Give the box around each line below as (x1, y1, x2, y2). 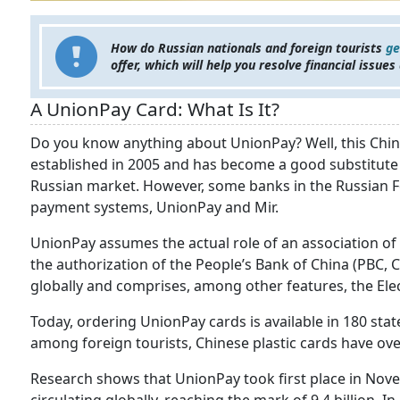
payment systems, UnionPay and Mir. (30, 197, 282, 217)
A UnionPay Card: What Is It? (30, 96, 279, 121)
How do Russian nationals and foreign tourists (111, 39, 386, 56)
